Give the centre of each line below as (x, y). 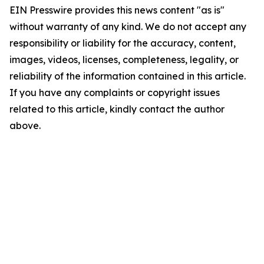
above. (25, 126)
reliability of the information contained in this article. (128, 76)
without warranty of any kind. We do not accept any (128, 27)
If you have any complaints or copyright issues (115, 93)
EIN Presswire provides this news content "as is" (117, 10)
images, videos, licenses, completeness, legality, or (124, 60)
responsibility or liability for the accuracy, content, (123, 43)
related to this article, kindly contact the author (117, 109)
